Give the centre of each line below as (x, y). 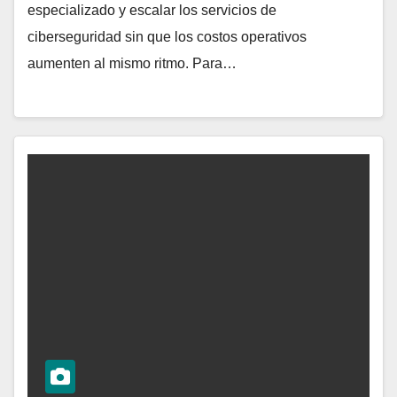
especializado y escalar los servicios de (152, 10)
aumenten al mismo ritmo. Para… (132, 63)
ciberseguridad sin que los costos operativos (167, 36)
